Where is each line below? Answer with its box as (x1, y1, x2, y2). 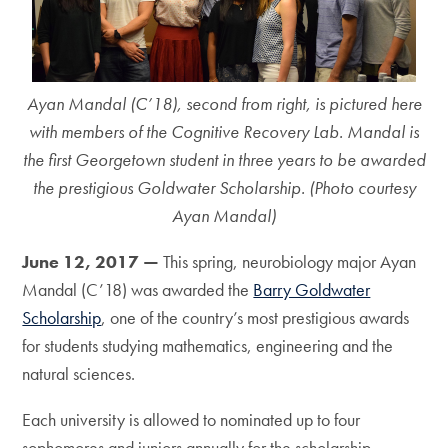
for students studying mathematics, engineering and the (22, 334, 394, 357)
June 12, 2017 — (22, 250, 160, 273)
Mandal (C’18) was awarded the (22, 278, 254, 301)
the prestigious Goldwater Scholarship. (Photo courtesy (32, 176, 416, 199)
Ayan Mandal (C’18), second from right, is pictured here (26, 92, 422, 115)
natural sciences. (22, 362, 136, 385)
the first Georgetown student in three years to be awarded (22, 148, 426, 171)
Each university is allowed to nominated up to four (22, 408, 361, 431)
